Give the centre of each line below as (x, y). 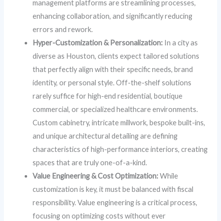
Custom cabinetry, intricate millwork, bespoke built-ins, (119, 122)
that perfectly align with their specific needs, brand (113, 69)
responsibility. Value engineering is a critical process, (115, 202)
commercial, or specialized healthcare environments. (115, 109)
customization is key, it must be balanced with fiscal (113, 189)
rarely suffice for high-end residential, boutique (108, 96)
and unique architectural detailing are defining (105, 136)
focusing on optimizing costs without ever (99, 216)
